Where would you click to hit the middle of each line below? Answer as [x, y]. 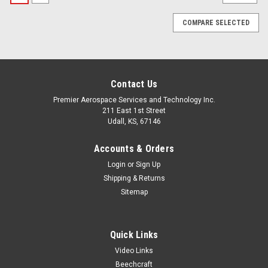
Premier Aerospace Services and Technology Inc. [134, 100]
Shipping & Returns [134, 178]
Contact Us [134, 84]
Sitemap [134, 192]
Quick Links [134, 234]
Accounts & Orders [134, 148]
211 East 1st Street [134, 110]
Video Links [134, 250]
